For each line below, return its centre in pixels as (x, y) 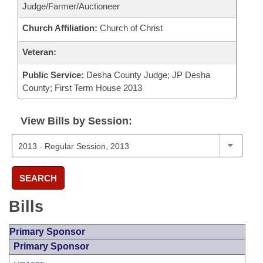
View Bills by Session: (76, 121)
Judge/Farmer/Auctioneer (71, 6)
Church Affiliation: (60, 28)
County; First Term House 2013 (82, 88)
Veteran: (39, 52)
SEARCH (38, 178)
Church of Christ (130, 28)
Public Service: (53, 75)
